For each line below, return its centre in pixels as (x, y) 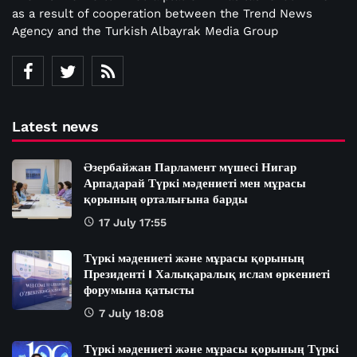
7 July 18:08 (131, 314)
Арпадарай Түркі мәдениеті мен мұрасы (195, 184)
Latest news (56, 127)
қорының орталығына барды (166, 200)
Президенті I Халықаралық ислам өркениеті (207, 275)
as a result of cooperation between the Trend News (162, 14)
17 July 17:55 (133, 223)
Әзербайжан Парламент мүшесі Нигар (190, 168)
